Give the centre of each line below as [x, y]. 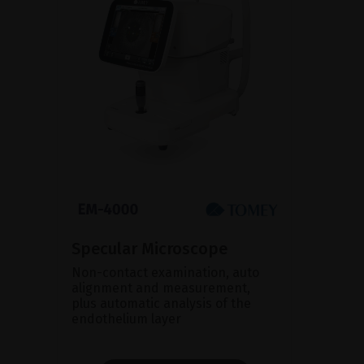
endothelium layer [126, 318]
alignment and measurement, [161, 288]
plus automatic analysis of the [161, 303]
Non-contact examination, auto [165, 272]
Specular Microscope [149, 248]
